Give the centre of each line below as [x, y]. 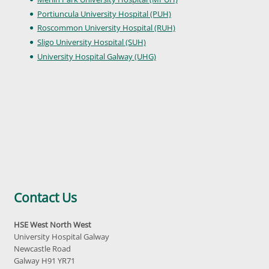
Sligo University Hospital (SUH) [92, 42]
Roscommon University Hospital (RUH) [106, 28]
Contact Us [45, 198]
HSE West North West [53, 225]
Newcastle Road [42, 249]
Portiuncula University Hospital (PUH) [104, 14]
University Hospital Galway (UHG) [97, 57]
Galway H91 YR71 [44, 261]
